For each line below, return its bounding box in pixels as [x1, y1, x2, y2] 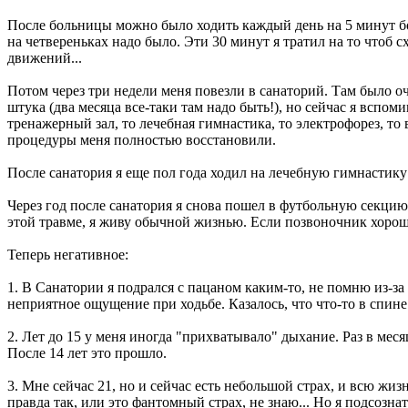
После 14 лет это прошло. [7, 345, 167, 362]
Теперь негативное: [7, 247, 128, 263]
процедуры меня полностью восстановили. [7, 132, 276, 148]
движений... [7, 50, 82, 66]
